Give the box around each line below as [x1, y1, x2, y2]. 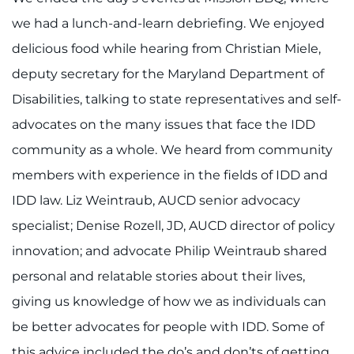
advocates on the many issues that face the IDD [12, 117, 315, 133]
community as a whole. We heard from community [12, 142, 333, 158]
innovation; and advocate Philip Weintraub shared [12, 243, 327, 259]
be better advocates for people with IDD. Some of [12, 319, 324, 335]
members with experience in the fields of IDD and [12, 168, 328, 183]
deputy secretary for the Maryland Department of [12, 66, 324, 82]
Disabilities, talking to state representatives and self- [12, 92, 341, 107]
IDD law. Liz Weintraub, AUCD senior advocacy [12, 193, 300, 209]
